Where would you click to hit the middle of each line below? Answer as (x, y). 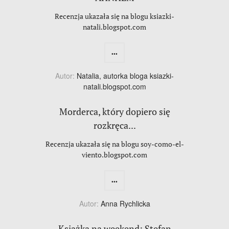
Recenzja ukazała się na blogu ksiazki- (114, 16)
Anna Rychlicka (125, 204)
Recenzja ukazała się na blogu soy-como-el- (114, 144)
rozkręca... (114, 125)
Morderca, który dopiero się (114, 111)
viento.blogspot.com (114, 155)
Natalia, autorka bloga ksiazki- (125, 76)
